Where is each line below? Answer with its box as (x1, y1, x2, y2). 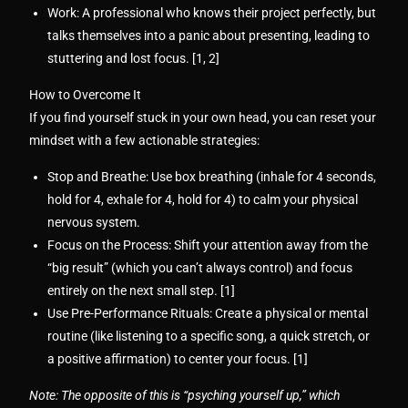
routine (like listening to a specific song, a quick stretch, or (47, 329, 371, 343)
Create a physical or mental (212, 306, 369, 321)
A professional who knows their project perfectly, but (79, 5, 377, 20)
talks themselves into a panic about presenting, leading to (47, 28, 371, 43)
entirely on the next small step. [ (47, 283, 225, 298)
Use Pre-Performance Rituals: (47, 306, 213, 321)
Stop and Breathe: (47, 169, 149, 184)
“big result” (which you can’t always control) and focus (47, 260, 353, 275)
